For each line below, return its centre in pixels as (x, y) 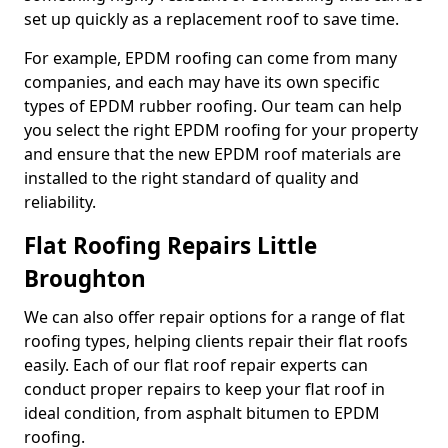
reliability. (60, 202)
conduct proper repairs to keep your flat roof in (204, 389)
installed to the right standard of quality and (191, 178)
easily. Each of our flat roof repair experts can (196, 365)
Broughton (85, 278)
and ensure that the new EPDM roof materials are (212, 154)
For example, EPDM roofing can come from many (210, 58)
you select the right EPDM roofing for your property (221, 130)
